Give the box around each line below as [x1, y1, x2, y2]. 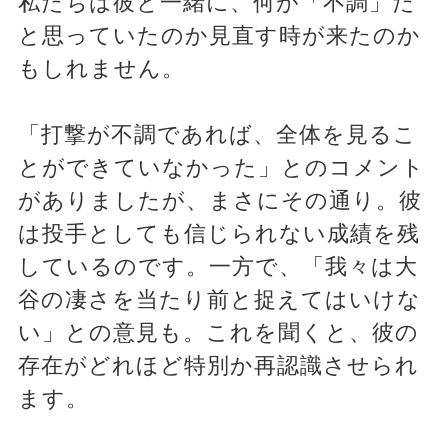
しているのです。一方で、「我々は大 [17, 254, 418, 280]
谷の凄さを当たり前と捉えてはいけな [17, 287, 421, 313]
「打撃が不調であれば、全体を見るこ [17, 122, 417, 148]
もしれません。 [17, 56, 185, 82]
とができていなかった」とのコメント [17, 155, 425, 181]
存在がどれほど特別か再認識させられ [17, 353, 419, 379]
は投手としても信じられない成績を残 [17, 221, 420, 247]
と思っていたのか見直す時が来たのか [17, 23, 421, 49]
